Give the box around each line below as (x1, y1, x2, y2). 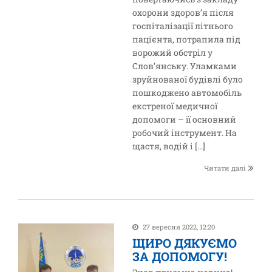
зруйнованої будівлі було (132, 73, 243, 85)
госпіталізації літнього (132, 20, 234, 32)
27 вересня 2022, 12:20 (143, 222, 216, 231)
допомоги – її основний (132, 114, 237, 125)
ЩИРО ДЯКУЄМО (132, 235, 237, 251)
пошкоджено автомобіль (132, 87, 242, 98)
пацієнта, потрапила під (132, 33, 241, 45)
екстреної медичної (132, 100, 218, 112)
